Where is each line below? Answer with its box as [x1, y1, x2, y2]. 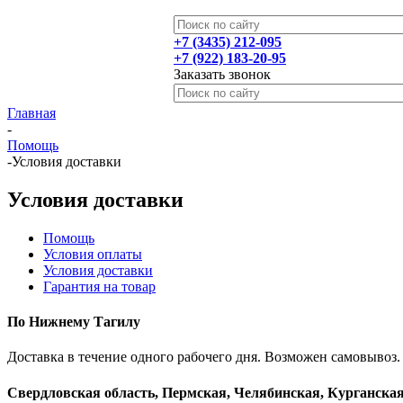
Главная [7, 105, 56, 121]
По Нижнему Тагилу [7, 314, 140, 330]
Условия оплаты [43, 246, 142, 262]
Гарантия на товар [43, 278, 156, 294]
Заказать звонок [174, 67, 271, 82]
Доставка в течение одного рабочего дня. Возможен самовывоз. [7, 349, 400, 365]
